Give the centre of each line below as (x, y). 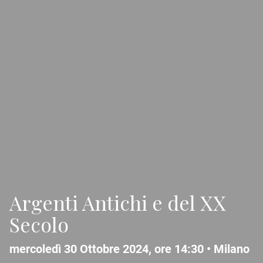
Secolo (39, 225)
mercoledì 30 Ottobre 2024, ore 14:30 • (112, 249)
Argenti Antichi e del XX (118, 203)
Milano (232, 249)
